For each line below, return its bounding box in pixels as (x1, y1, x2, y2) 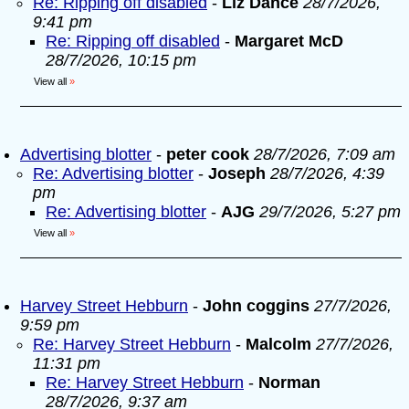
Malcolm (246, 335, 311, 353)
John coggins (203, 297, 309, 315)
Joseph (208, 164, 270, 183)
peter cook (166, 145, 249, 163)
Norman (258, 373, 320, 392)
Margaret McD (235, 32, 343, 50)
